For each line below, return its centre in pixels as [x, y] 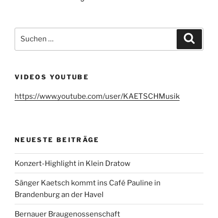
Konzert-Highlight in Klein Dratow [73, 163]
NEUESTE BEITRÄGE [57, 139]
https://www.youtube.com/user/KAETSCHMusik [97, 96]
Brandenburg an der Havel [59, 194]
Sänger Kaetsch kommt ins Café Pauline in [88, 183]
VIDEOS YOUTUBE [52, 77]
